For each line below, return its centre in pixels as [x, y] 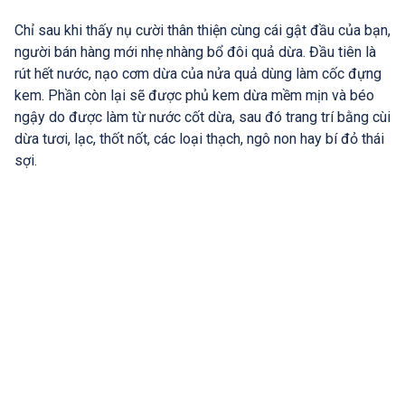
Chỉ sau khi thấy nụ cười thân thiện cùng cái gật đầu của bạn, [202, 30]
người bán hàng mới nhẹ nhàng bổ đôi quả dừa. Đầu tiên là [195, 52]
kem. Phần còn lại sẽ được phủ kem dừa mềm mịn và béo [194, 95]
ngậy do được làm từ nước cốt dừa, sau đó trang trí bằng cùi [202, 117]
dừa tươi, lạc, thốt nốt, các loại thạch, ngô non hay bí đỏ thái [199, 138]
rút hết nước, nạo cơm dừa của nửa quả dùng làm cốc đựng [198, 73]
